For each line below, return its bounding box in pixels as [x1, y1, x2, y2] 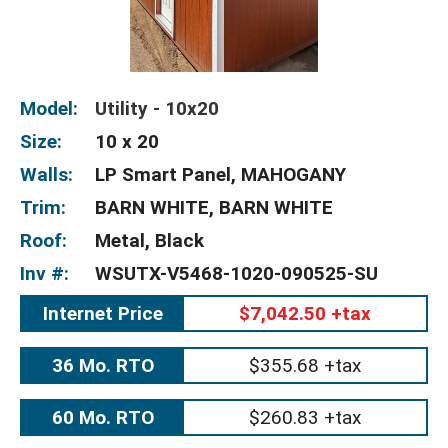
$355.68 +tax [248, 354, 361, 377]
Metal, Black [95, 229, 204, 252]
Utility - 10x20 [95, 97, 219, 120]
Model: [20, 97, 78, 120]
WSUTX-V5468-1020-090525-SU [95, 262, 378, 285]
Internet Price [42, 302, 163, 325]
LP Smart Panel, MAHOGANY [95, 163, 346, 186]
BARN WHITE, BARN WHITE [95, 196, 333, 219]
